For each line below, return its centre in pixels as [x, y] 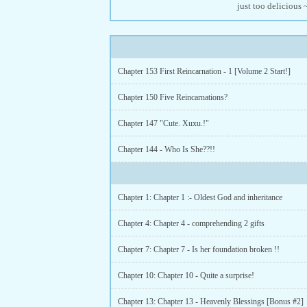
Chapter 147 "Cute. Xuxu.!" [163, 123]
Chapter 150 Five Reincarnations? [173, 97]
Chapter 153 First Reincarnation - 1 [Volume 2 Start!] [204, 71]
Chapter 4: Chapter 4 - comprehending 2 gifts [191, 223]
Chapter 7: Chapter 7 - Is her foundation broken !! [199, 249]
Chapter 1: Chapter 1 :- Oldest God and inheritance [200, 197]
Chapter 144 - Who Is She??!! [167, 149]
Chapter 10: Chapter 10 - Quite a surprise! [186, 275]
